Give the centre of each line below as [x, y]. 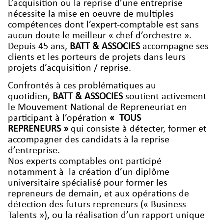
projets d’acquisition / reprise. [69, 68]
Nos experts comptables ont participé [86, 161]
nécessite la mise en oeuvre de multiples [91, 14]
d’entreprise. [34, 151]
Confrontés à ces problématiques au [82, 86]
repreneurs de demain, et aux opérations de [98, 194]
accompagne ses [174, 46]
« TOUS [125, 118]
